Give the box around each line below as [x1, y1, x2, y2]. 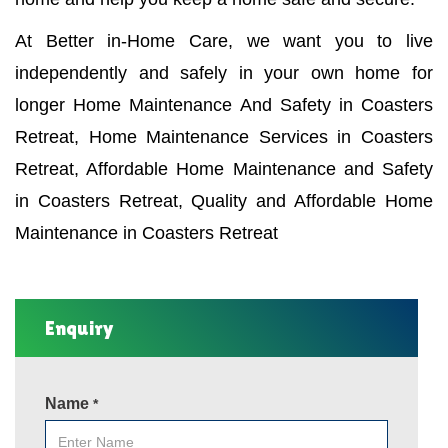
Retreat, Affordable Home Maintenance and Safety [15, 158, 433, 179]
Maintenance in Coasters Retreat [15, 222, 278, 243]
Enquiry [45, 316, 114, 339]
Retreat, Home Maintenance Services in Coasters [15, 126, 433, 147]
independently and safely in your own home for [15, 62, 433, 83]
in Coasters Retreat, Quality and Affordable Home [15, 190, 433, 211]
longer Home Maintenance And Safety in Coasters [15, 94, 433, 115]
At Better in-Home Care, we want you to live [15, 30, 433, 51]
